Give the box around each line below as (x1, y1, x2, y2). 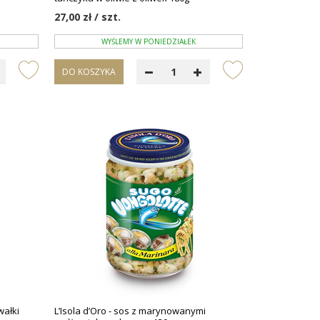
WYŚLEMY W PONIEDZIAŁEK (101, 36, 196, 46)
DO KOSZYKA (62, 66, 116, 78)
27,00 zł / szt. (54, 10, 121, 24)
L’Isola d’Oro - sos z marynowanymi (54, 304, 206, 317)
